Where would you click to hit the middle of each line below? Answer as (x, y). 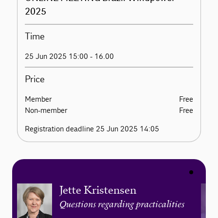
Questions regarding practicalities (122, 205)
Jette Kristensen (98, 190)
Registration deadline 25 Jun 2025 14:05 (92, 129)
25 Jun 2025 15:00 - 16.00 (70, 56)
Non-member (46, 110)
